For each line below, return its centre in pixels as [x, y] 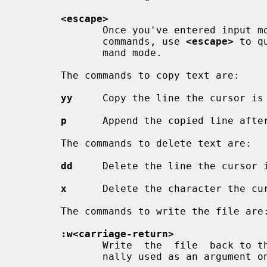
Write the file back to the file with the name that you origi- [61, 245]
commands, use [144, 41]
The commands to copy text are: [40, 75]
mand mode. [61, 52]
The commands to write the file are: [40, 211]
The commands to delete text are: [40, 143]
